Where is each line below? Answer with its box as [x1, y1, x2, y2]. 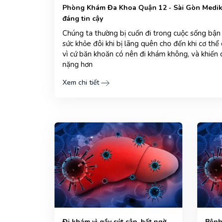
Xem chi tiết [62, 77, 99, 87]
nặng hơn [62, 59, 93, 69]
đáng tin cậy [62, 13, 103, 23]
